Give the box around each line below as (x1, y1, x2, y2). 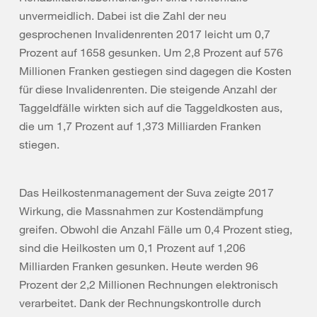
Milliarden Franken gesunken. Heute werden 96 (19, 259, 258, 273)
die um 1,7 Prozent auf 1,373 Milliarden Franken (19, 119, 261, 133)
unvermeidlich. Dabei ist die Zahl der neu (19, 8, 226, 23)
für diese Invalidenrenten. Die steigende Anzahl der (19, 82, 277, 96)
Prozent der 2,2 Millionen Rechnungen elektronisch (19, 277, 278, 292)
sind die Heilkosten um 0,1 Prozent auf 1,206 (19, 241, 246, 255)
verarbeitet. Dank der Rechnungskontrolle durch (19, 296, 261, 310)
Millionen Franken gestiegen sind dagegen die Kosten (19, 64, 292, 78)
